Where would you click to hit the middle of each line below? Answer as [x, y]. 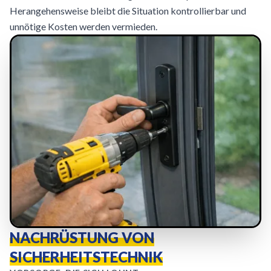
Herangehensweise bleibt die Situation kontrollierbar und [128, 11]
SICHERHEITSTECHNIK [86, 257]
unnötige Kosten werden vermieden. [83, 26]
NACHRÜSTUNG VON [82, 237]
